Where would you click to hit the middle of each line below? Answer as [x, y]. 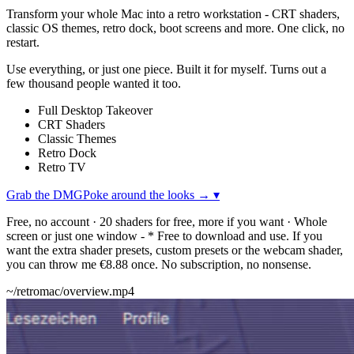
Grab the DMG [45, 194]
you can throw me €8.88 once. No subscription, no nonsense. [159, 264]
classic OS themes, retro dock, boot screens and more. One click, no [175, 28]
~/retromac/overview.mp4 [70, 291]
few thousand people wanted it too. [94, 83]
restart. [23, 42]
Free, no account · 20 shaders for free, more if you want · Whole [167, 221]
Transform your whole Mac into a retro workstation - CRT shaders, [173, 13]
